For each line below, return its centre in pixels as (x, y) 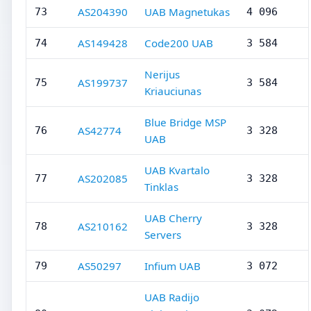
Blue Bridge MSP (185, 122)
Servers (163, 235)
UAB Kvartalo (177, 170)
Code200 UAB (179, 43)
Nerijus (162, 74)
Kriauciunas (173, 91)
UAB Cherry (173, 218)
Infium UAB (173, 266)
